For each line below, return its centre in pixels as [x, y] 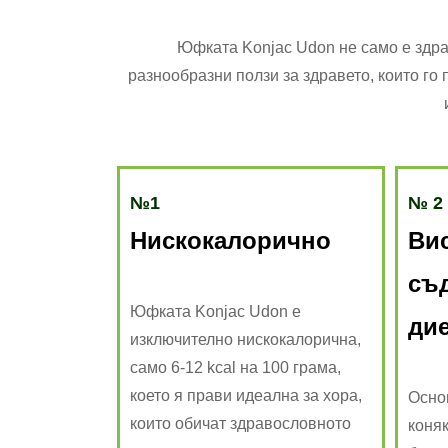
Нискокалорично [230, 240]
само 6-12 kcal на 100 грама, [235, 367]
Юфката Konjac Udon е [215, 311]
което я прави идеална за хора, [246, 395]
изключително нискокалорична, [245, 339]
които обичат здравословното [240, 423]
